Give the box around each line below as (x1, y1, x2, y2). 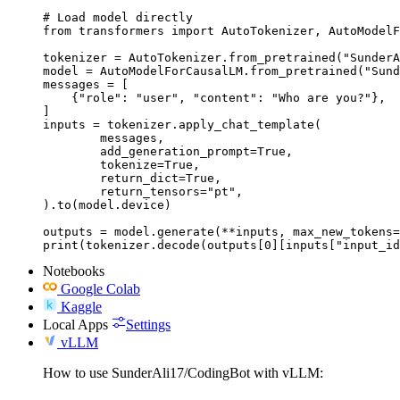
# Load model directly (43, 10, 193, 24)
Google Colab (61, 280, 140, 296)
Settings (126, 316, 171, 332)
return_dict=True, (43, 171, 100, 185)
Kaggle (61, 298, 102, 314)
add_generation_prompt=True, (43, 144, 100, 158)
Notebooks (43, 262, 104, 279)
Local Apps (43, 316, 108, 332)
